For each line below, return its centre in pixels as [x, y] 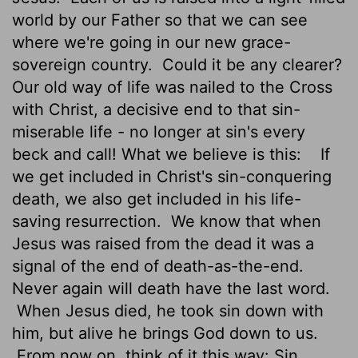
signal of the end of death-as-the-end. [158, 266]
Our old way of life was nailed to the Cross [172, 87]
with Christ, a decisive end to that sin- [156, 109]
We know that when [244, 221]
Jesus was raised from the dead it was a [163, 243]
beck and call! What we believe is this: [159, 154]
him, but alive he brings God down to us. [165, 333]
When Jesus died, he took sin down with [168, 310]
